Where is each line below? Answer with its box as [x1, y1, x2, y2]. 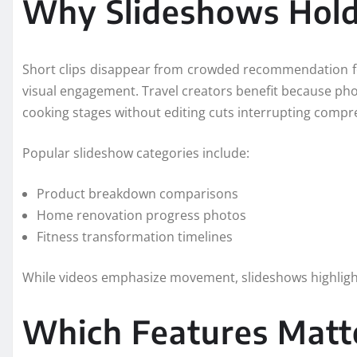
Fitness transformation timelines [37, 228, 233, 246]
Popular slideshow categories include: [22, 144, 249, 163]
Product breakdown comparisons [37, 185, 238, 203]
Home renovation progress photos [37, 206, 246, 225]
